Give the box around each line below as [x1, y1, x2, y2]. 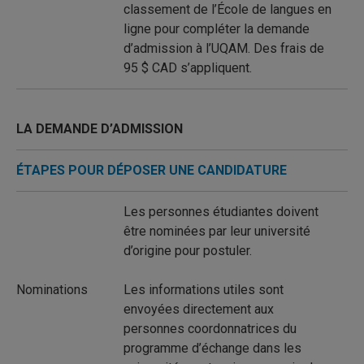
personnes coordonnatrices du [123, 321, 297, 336]
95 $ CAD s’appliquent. [123, 60, 252, 76]
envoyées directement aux [123, 301, 274, 317]
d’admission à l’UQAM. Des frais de [123, 41, 324, 56]
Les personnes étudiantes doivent [123, 204, 318, 219]
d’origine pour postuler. [123, 243, 252, 258]
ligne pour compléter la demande [123, 21, 310, 37]
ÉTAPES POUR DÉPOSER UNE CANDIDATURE [16, 162, 287, 178]
